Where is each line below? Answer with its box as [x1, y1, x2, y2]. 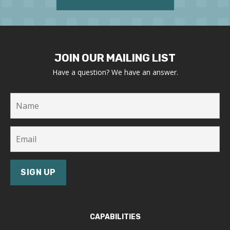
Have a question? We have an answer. [52, 67, 178, 78]
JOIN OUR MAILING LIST [54, 51, 176, 65]
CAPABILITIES [89, 213, 141, 222]
